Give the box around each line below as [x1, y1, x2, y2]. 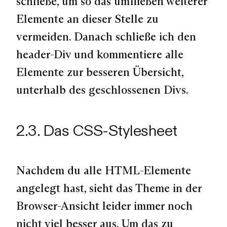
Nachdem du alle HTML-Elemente [16, 163, 191, 177]
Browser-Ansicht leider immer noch [16, 198, 193, 213]
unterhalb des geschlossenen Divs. [16, 83, 188, 97]
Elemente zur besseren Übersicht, [16, 65, 183, 80]
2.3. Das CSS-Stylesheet [16, 120, 177, 140]
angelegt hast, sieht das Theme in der [16, 180, 202, 195]
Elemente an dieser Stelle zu [16, 12, 159, 26]
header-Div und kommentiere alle [16, 47, 183, 62]
